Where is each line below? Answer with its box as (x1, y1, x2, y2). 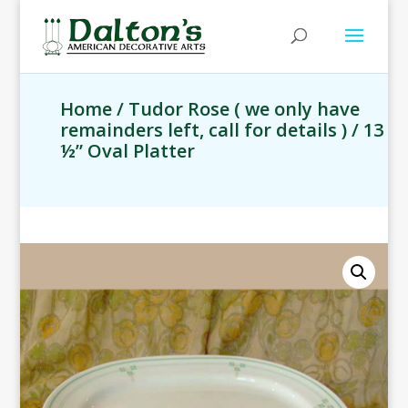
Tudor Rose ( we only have (128, 97, 361, 121)
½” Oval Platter (60, 138, 196, 163)
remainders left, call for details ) (60, 117, 348, 142)
